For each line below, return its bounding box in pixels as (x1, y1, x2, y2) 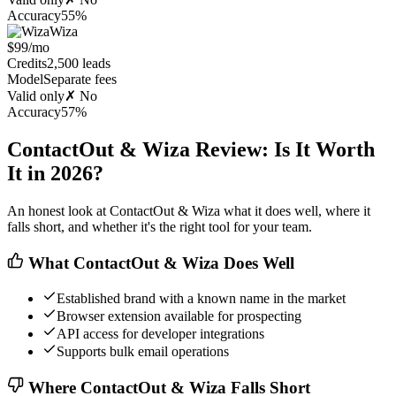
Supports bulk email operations (57, 344, 229, 360)
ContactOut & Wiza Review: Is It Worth (7, 138, 375, 162)
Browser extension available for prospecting (57, 308, 301, 324)
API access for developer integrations (57, 326, 264, 342)
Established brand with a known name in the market (57, 291, 346, 307)
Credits (7, 56, 47, 72)
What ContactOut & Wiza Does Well (23, 253, 294, 272)
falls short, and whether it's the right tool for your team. (7, 219, 312, 235)
